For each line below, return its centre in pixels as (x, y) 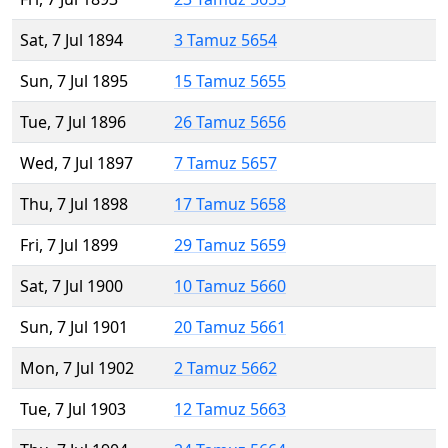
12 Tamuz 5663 (230, 409)
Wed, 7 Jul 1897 (76, 163)
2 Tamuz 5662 (225, 368)
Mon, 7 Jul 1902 (77, 368)
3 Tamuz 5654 (225, 40)
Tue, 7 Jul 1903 (73, 409)
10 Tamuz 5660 (230, 286)
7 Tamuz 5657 (225, 163)
